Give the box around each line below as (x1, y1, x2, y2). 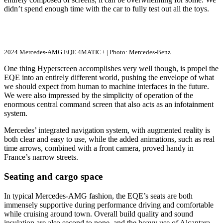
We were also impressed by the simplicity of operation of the (4, 91, 193, 100)
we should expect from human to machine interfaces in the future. (4, 82, 209, 91)
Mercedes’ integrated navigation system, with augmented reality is (4, 126, 210, 135)
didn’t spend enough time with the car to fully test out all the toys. (4, 4, 211, 13)
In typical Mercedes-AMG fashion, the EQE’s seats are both (4, 191, 193, 200)
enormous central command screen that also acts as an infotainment (4, 100, 214, 109)
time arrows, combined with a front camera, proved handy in (4, 144, 194, 153)
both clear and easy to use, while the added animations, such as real (4, 135, 215, 144)
